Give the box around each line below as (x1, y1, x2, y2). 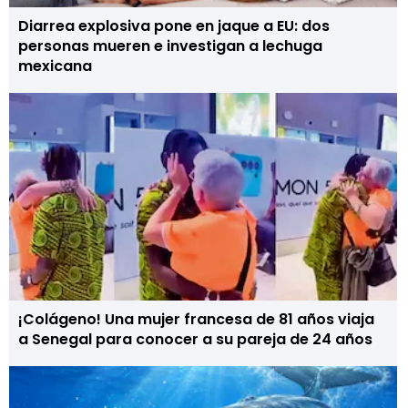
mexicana (18, 56, 92, 76)
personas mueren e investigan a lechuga (18, 36, 322, 56)
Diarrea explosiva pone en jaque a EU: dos (18, 15, 330, 36)
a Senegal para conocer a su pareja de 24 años (18, 329, 372, 350)
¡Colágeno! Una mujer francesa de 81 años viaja (18, 309, 374, 330)
